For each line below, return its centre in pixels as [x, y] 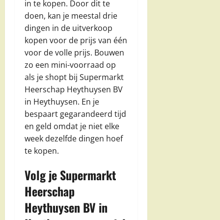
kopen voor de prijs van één [76, 40]
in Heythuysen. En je [62, 101]
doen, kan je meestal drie [71, 15]
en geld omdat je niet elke [72, 126]
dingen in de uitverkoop [69, 28]
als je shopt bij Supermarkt [74, 77]
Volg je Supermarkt [70, 175]
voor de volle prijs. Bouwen [74, 52]
